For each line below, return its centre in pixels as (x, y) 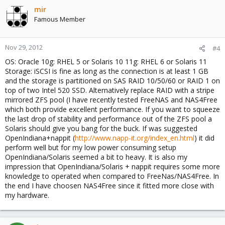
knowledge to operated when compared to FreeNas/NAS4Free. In (112, 176)
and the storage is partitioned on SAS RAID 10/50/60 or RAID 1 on (113, 81)
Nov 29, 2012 (24, 47)
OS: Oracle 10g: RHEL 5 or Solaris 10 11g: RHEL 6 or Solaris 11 (106, 62)
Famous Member (60, 19)
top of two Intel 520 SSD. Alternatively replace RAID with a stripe (110, 90)
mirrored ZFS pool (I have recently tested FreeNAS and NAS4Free (111, 100)
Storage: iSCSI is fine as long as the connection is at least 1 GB (107, 71)
